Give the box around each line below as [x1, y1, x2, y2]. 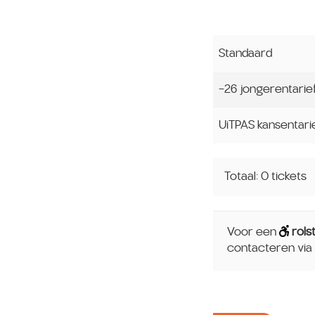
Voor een [227, 225, 279, 238]
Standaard [219, 46, 272, 60]
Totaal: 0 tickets [224, 169, 307, 183]
